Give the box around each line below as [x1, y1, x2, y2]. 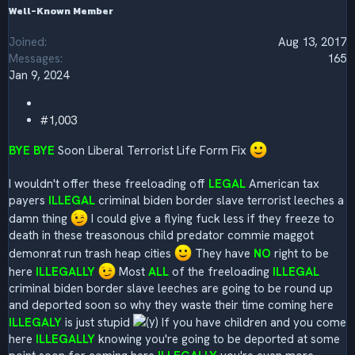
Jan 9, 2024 [9, 67, 69, 83]
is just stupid [62, 314, 133, 330]
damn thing [9, 210, 71, 227]
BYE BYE [9, 142, 55, 158]
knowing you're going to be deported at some [98, 330, 340, 347]
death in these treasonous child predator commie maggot [9, 227, 314, 243]
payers [9, 192, 48, 208]
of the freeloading [172, 263, 273, 280]
